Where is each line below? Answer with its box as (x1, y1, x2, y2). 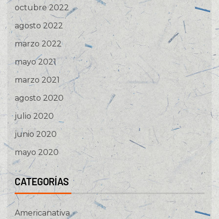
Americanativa (15, 208, 70, 218)
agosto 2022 (15, 21, 63, 31)
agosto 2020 (15, 93, 64, 103)
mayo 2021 (15, 57, 56, 67)
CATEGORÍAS (15, 175, 69, 188)
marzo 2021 (15, 75, 60, 85)
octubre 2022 (15, 3, 69, 13)
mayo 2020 (15, 148, 59, 157)
